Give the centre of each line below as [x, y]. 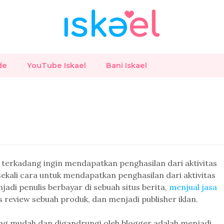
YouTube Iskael [56, 65]
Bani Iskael [126, 65]
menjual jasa [193, 187]
